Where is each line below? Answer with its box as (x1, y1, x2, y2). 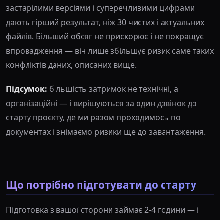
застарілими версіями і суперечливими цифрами (6, 2, 195, 13)
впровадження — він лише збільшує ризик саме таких (6, 45, 214, 56)
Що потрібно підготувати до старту (6, 178, 196, 192)
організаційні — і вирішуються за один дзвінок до (6, 98, 197, 109)
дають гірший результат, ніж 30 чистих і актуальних (6, 17, 204, 27)
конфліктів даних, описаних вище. (6, 59, 137, 70)
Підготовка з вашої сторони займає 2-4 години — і (6, 204, 199, 215)
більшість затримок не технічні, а (47, 83, 178, 94)
